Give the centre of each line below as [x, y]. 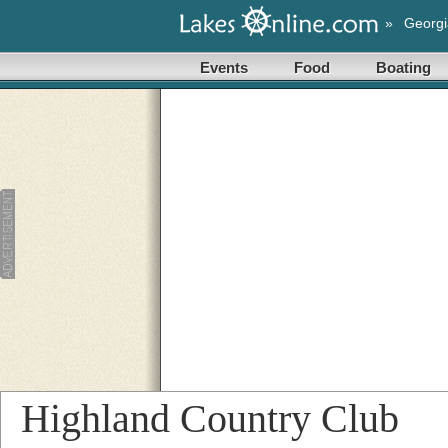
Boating [403, 67]
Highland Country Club [210, 418]
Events [224, 67]
